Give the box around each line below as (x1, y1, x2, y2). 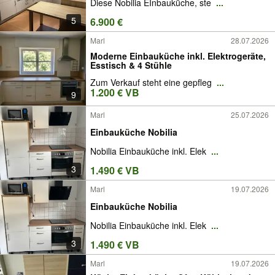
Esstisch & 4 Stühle (90, 58, 172, 71)
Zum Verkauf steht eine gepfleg (90, 76, 214, 88)
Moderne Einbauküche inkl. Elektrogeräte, (90, 49, 266, 62)
